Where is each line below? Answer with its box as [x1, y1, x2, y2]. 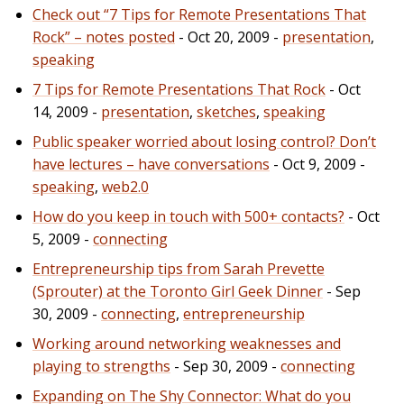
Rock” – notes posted [32, 26, 175, 47]
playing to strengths [32, 355, 170, 376]
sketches [197, 101, 256, 122]
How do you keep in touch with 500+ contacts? [32, 206, 344, 226]
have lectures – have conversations [32, 153, 270, 174]
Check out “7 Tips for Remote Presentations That [32, 4, 366, 24]
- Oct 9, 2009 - [270, 153, 365, 174]
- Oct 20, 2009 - [175, 26, 282, 47]
